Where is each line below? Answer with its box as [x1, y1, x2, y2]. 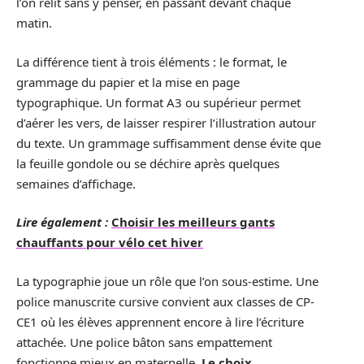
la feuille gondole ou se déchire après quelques [16, 154, 279, 171]
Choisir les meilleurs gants [111, 214, 275, 231]
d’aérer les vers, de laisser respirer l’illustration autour [16, 114, 316, 131]
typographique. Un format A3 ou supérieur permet [16, 93, 301, 110]
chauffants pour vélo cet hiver [16, 234, 203, 251]
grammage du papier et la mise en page [16, 73, 240, 90]
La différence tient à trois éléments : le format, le [16, 53, 287, 70]
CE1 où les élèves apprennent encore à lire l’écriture [16, 313, 304, 330]
